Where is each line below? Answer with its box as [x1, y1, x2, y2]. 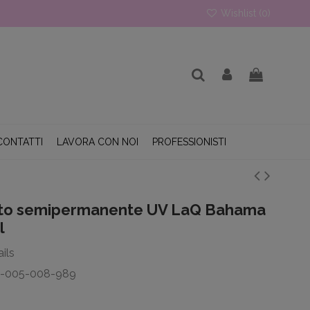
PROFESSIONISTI [152, 136, 226, 148]
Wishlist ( [218, 8, 262, 19]
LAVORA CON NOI [57, 136, 138, 148]
